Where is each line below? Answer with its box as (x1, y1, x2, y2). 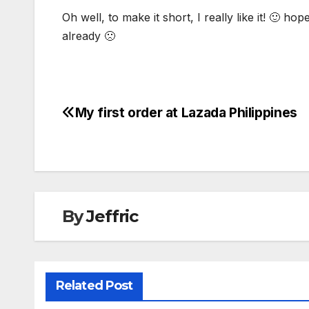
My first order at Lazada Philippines (74, 104, 297, 121)
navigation (61, 133, 173, 161)
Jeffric (86, 206, 139, 227)
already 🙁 (62, 29, 115, 43)
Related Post (56, 278, 133, 294)
